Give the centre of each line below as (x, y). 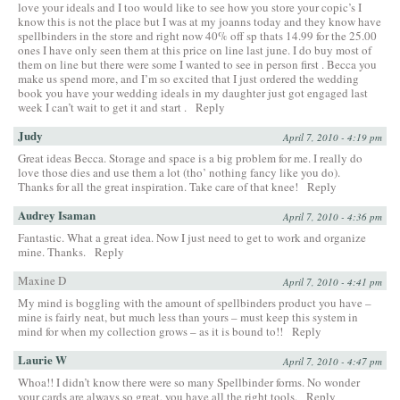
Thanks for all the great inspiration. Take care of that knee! (158, 186)
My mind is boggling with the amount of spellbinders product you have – (195, 302)
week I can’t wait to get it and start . (102, 107)
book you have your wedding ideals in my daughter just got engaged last (193, 92)
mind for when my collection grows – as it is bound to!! (150, 331)
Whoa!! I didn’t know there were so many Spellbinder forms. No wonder (189, 382)
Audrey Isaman (57, 214)
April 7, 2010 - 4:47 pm (333, 361)
